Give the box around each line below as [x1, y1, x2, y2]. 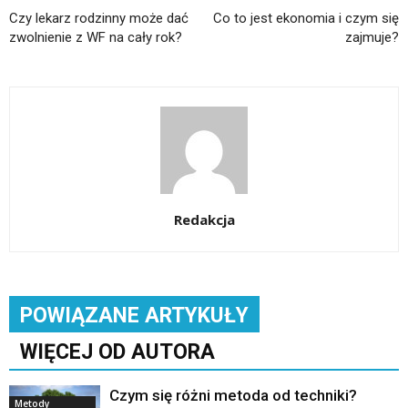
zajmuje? [345, 28, 399, 46]
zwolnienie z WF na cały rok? [9, 28, 182, 46]
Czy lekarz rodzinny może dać [9, 9, 189, 26]
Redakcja [173, 209, 235, 229]
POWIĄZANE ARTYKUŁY [20, 302, 249, 328]
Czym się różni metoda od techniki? [109, 385, 357, 404]
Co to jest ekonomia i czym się [213, 9, 399, 26]
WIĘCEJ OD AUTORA [20, 339, 215, 364]
